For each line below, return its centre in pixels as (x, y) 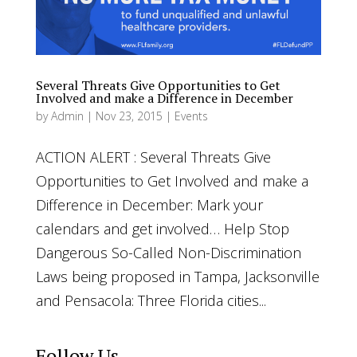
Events (191, 116)
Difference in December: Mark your (149, 204)
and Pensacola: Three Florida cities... (151, 300)
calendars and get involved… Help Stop (162, 228)
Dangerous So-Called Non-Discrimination (168, 252)
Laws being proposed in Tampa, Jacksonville (177, 276)
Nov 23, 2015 (129, 116)
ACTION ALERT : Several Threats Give (153, 157)
